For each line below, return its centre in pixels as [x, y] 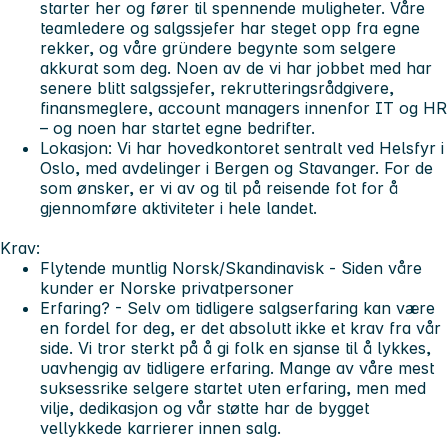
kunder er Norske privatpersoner [167, 288]
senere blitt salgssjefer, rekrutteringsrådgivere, [217, 88]
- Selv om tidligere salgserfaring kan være [275, 308]
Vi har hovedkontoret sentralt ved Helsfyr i [278, 148]
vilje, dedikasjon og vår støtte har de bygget [204, 408]
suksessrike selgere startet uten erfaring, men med [233, 388]
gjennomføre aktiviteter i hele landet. [178, 208]
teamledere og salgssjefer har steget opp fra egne [230, 28]
